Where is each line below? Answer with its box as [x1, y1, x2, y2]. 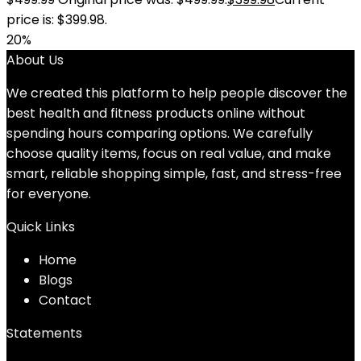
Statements [6, 324, 82, 342]
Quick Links [6, 218, 75, 236]
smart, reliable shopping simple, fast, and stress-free [6, 164, 342, 183]
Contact [39, 291, 92, 309]
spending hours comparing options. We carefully [6, 124, 313, 143]
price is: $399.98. [6, 10, 107, 29]
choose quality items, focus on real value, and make [6, 144, 331, 163]
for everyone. [6, 185, 91, 203]
